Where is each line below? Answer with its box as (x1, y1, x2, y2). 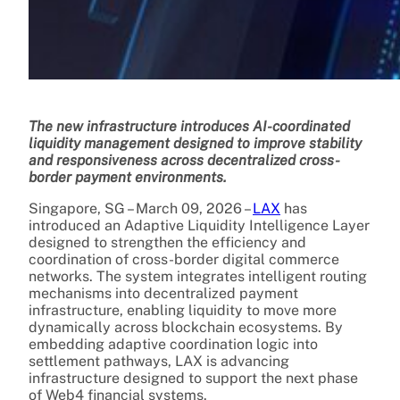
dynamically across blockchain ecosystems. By (29, 318, 343, 336)
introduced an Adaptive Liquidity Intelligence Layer (29, 216, 370, 234)
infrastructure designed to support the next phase (29, 369, 358, 387)
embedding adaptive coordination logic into (29, 335, 318, 353)
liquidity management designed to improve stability (29, 134, 362, 152)
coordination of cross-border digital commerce (29, 250, 339, 268)
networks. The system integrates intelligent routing (29, 267, 367, 285)
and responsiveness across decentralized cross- (29, 151, 340, 169)
